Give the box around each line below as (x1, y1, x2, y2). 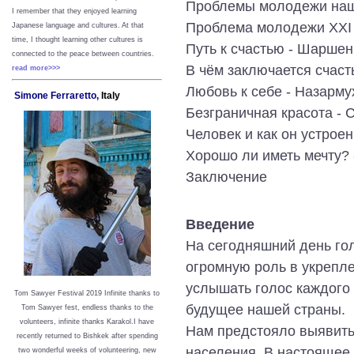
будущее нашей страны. (186, 300, 345, 318)
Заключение (186, 168, 267, 185)
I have (134, 317, 154, 326)
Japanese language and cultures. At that (12, 21, 144, 30)
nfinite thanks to (107, 288, 160, 297)
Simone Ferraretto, (14, 90, 99, 102)
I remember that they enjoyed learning (12, 7, 137, 16)
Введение (186, 215, 254, 232)
